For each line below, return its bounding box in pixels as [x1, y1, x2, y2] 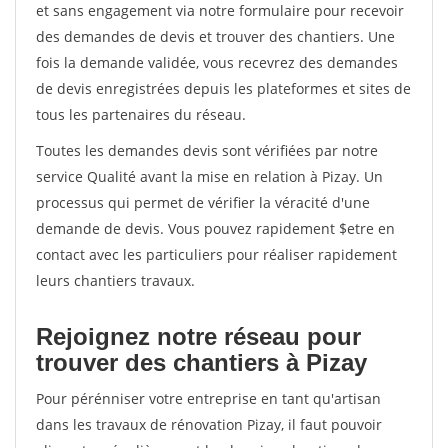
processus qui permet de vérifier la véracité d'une [36, 193, 370, 212]
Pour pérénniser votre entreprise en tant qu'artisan [36, 389, 381, 408]
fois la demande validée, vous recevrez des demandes [36, 53, 398, 72]
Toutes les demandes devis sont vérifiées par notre [36, 141, 378, 160]
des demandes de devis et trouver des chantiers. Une [36, 27, 395, 46]
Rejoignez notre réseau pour [36, 323, 361, 350]
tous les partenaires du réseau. [36, 105, 246, 124]
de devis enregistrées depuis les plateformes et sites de [36, 79, 411, 98]
